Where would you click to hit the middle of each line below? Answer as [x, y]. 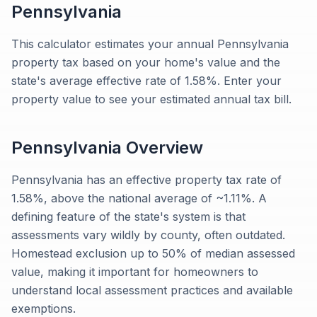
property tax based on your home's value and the [146, 62]
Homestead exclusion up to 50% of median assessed [153, 253]
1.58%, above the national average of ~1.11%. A [139, 198]
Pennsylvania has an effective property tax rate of [146, 180]
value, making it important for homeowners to [135, 272]
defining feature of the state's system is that [128, 217]
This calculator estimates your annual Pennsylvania [150, 44]
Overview [162, 148]
